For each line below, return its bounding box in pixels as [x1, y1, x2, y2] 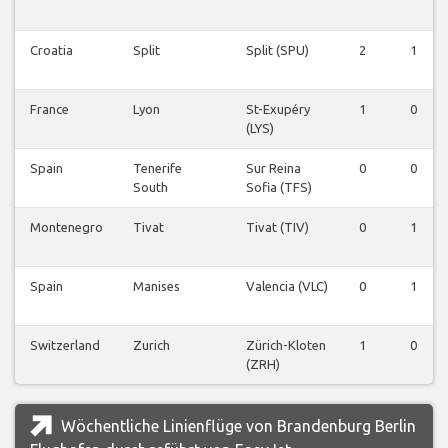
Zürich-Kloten [246, 338, 326, 353]
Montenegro [30, 220, 103, 235]
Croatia [30, 43, 73, 58]
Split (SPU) [246, 43, 309, 58]
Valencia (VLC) [246, 279, 328, 294]
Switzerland [30, 338, 100, 353]
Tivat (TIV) [246, 220, 309, 235]
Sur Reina [246, 161, 301, 176]
